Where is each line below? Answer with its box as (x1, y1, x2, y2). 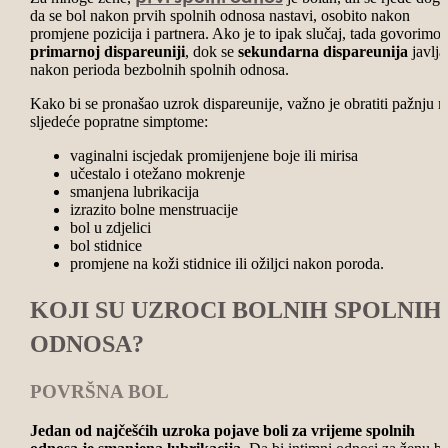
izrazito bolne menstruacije (69, 201, 238, 219)
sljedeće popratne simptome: (29, 113, 208, 131)
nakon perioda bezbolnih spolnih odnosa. (29, 61, 289, 79)
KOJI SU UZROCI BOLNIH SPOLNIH (29, 297, 442, 324)
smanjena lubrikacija (69, 183, 199, 201)
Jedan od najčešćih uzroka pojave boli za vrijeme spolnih (29, 421, 415, 439)
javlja (407, 43, 446, 61)
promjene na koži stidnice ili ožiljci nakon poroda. (69, 255, 384, 273)
